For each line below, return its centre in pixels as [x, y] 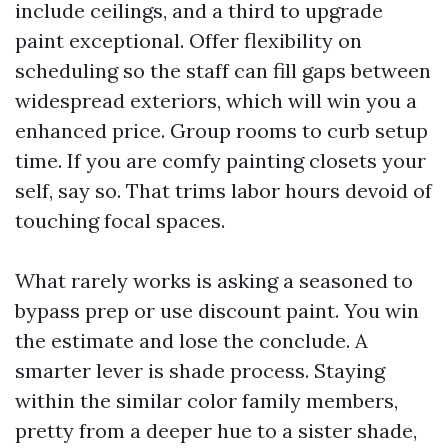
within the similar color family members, [206, 400]
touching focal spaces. [120, 220]
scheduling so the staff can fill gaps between [223, 70]
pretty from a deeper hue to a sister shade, [216, 430]
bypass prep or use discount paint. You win [217, 310]
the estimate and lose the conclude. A [191, 340]
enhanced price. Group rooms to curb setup [221, 130]
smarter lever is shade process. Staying [200, 370]
